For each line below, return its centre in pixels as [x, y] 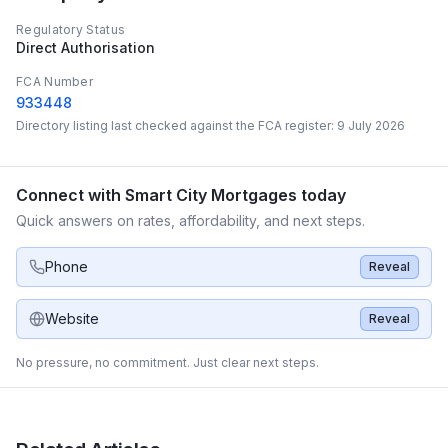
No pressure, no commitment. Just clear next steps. [167, 362]
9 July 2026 [371, 125]
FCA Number [54, 81]
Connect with [70, 195]
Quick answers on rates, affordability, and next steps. [190, 220]
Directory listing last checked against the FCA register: [176, 125]
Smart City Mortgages [211, 195]
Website [72, 318]
